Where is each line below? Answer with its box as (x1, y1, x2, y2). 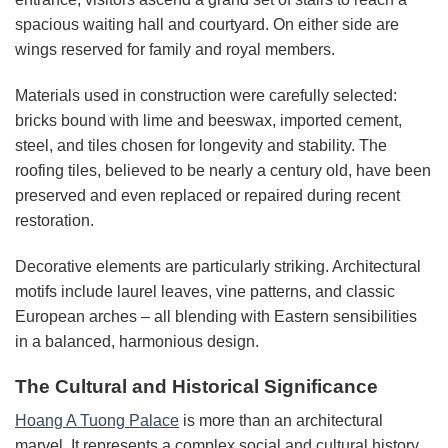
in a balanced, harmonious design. (15, 333, 259, 351)
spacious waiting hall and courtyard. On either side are (15, 16, 399, 34)
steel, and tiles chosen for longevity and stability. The (15, 137, 387, 155)
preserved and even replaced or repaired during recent (15, 187, 400, 205)
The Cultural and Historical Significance (15, 375, 378, 397)
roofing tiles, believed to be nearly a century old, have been (15, 162, 431, 180)
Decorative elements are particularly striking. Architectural (15, 258, 421, 276)
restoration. (15, 212, 94, 230)
